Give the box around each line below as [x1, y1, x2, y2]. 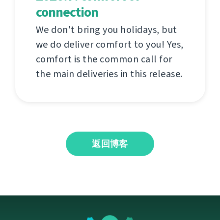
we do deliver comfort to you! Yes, [35, 37, 184, 51]
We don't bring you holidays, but [35, 23, 177, 36]
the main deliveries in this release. [35, 67, 183, 81]
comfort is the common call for [35, 52, 172, 66]
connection [35, 2, 98, 21]
